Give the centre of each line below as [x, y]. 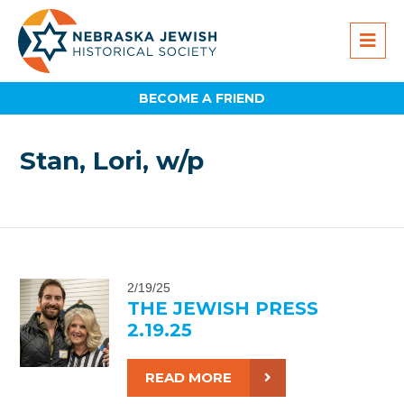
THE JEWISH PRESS [222, 308]
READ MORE [188, 377]
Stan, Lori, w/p [112, 161]
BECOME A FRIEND [202, 98]
